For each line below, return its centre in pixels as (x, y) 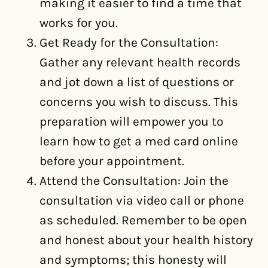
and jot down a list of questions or (137, 82)
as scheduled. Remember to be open (143, 220)
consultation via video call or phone (142, 200)
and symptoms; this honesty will (133, 259)
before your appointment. (112, 161)
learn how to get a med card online (139, 141)
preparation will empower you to (131, 121)
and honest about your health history (146, 240)
